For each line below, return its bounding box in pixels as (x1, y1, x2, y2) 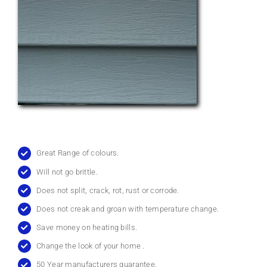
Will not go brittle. (36, 167, 98, 176)
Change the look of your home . (36, 241, 145, 250)
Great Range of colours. (36, 148, 119, 158)
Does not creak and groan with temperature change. (36, 204, 219, 213)
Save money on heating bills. (36, 222, 138, 232)
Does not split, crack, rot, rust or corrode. (36, 185, 179, 195)
